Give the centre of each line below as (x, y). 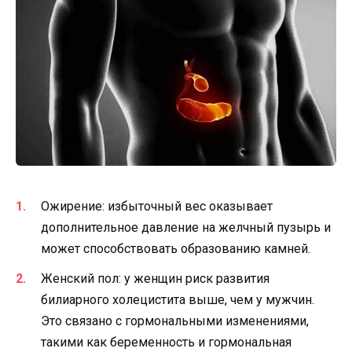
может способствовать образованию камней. (176, 249)
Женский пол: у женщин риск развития (155, 279)
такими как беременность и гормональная (166, 343)
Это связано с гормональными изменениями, (175, 321)
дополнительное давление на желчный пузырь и (186, 228)
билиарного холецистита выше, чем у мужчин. (178, 300)
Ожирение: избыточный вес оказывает (157, 207)
